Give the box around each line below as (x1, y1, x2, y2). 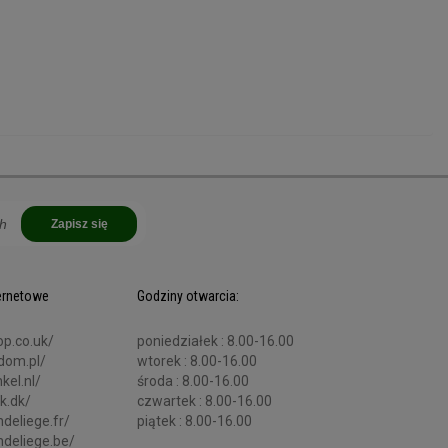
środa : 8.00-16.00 (137, 373, 249, 390)
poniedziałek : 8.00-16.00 (137, 333, 294, 350)
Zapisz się (50, 217, 108, 232)
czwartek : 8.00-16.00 (137, 393, 272, 410)
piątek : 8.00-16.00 (137, 413, 252, 430)
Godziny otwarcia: (137, 288, 239, 305)
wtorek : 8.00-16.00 (137, 353, 257, 370)
